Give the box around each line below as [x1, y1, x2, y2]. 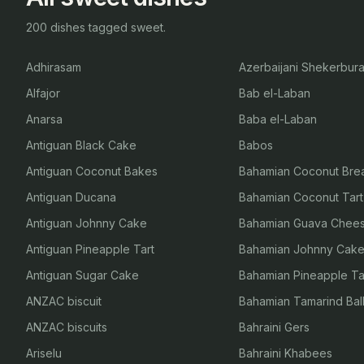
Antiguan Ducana [26, 190, 116, 204]
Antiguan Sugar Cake [26, 268, 139, 282]
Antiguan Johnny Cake [26, 216, 147, 230]
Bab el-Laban [239, 86, 311, 100]
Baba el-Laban [239, 112, 318, 126]
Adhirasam [26, 60, 81, 74]
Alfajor [26, 86, 60, 100]
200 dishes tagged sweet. [26, 20, 166, 34]
